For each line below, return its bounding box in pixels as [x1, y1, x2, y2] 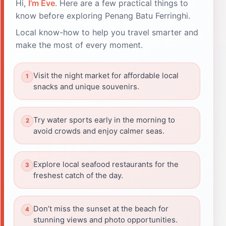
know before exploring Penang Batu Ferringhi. [16, 10, 190, 21]
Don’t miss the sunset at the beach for [33, 204, 168, 213]
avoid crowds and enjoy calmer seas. [33, 126, 164, 136]
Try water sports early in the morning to [33, 115, 175, 125]
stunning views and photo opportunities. [33, 215, 178, 224]
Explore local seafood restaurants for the [33, 159, 179, 169]
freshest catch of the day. [33, 171, 123, 180]
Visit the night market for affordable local [33, 71, 179, 80]
